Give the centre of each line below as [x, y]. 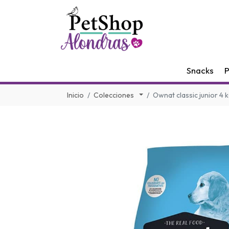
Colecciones [114, 95]
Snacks [200, 70]
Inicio [75, 95]
